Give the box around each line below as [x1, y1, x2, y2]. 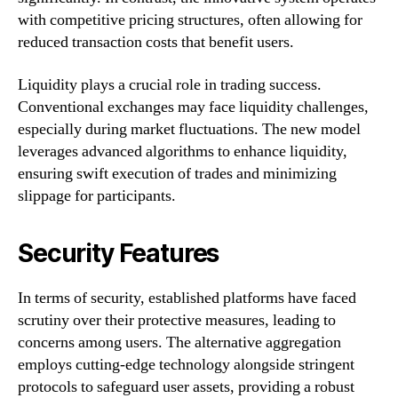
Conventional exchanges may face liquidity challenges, [18, 96, 369, 117]
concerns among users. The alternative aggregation [18, 331, 341, 353]
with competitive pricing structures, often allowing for [18, 10, 362, 31]
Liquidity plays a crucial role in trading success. [18, 74, 322, 95]
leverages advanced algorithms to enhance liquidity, [18, 140, 347, 162]
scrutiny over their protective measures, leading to [18, 309, 336, 330]
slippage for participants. [18, 185, 176, 206]
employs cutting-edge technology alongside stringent [18, 354, 354, 375]
